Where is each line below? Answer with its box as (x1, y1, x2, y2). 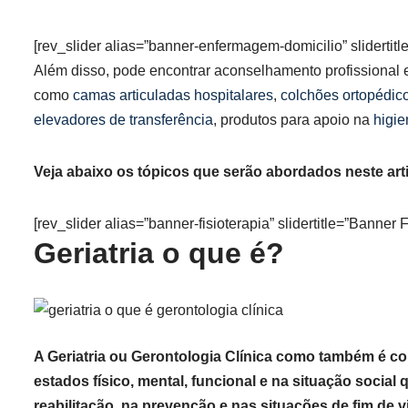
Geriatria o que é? (34, 237, 284, 270)
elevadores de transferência (34, 112, 213, 127)
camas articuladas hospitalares (73, 87, 273, 103)
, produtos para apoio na (213, 112, 373, 127)
